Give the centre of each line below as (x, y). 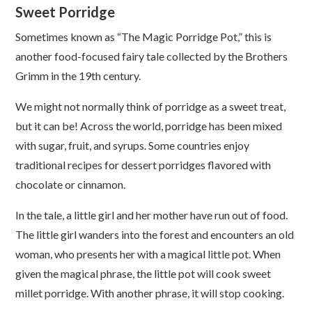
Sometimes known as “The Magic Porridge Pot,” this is (144, 36)
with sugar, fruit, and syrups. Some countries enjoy (133, 145)
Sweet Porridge (67, 11)
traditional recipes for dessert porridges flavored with (143, 164)
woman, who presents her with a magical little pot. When (148, 253)
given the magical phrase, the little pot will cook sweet (143, 273)
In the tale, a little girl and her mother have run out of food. (152, 214)
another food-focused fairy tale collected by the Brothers (152, 56)
